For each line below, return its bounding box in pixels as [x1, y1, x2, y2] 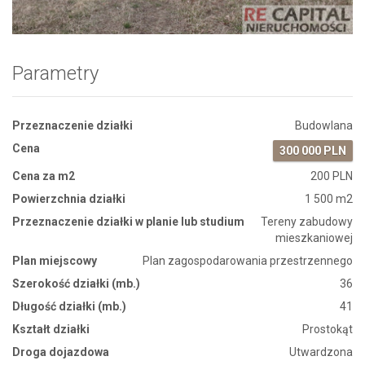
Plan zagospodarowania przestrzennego [143, 253, 353, 267]
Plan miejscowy [12, 253, 97, 267]
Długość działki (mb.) [12, 299, 126, 313]
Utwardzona [289, 345, 353, 358]
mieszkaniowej [275, 231, 353, 244]
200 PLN [310, 169, 353, 182]
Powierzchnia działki [12, 191, 125, 205]
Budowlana [295, 118, 353, 132]
